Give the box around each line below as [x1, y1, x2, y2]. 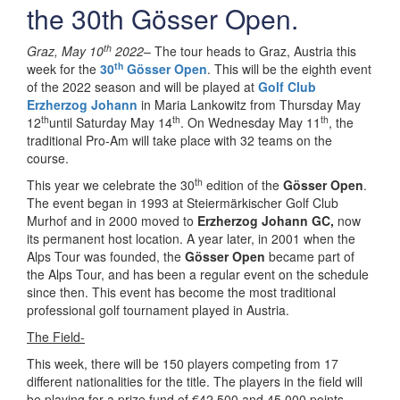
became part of [269, 247, 354, 265]
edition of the [203, 176, 283, 194]
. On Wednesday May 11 [180, 113, 321, 131]
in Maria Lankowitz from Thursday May [141, 96, 361, 113]
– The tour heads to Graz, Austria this [144, 42, 356, 60]
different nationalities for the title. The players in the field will [27, 372, 362, 390]
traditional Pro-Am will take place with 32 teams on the [27, 131, 332, 149]
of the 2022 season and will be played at [27, 78, 258, 96]
